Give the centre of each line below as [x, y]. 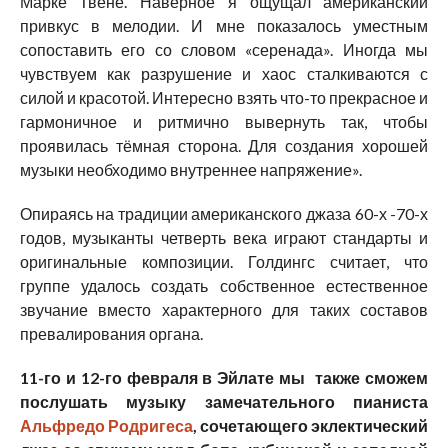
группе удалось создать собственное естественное [224, 286]
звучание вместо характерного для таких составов [224, 310]
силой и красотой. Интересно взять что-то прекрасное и [224, 98]
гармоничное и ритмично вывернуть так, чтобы [224, 122]
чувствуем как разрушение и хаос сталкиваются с [224, 74]
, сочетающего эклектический [310, 426]
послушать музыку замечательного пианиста [224, 402]
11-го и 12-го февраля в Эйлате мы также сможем [224, 378]
